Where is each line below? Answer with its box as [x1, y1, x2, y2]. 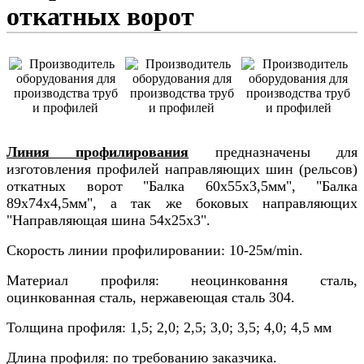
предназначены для [188, 144, 358, 161]
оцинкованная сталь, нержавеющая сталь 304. [6, 289, 295, 306]
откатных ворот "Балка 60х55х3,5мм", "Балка [6, 178, 357, 195]
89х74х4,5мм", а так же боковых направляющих [6, 195, 357, 212]
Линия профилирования [6, 144, 189, 161]
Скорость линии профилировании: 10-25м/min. [6, 242, 303, 259]
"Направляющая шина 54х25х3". [6, 212, 210, 229]
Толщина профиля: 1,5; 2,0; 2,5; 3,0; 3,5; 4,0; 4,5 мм [6, 319, 331, 336]
